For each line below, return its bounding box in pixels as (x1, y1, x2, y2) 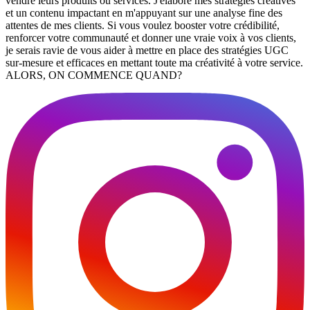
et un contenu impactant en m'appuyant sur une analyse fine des (6, 6, 282, 19)
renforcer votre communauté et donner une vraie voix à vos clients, (6, 31, 296, 44)
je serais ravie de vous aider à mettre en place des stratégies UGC (6, 44, 289, 56)
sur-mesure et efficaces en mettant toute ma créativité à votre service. (6, 56, 303, 69)
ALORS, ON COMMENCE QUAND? (6, 69, 182, 81)
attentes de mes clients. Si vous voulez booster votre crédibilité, (6, 19, 280, 31)
